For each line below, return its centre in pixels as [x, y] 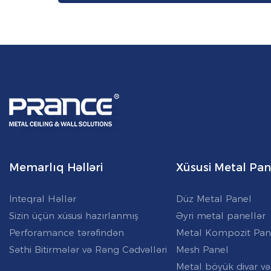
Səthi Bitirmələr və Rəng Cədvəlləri [88, 249]
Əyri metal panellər [221, 215]
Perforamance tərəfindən [67, 232]
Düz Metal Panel [214, 198]
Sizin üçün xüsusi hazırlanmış [73, 215]
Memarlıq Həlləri [56, 168]
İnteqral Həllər [43, 198]
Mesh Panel [203, 249]
